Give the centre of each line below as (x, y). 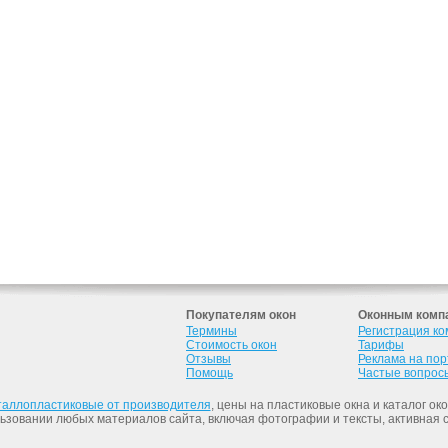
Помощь (209, 373)
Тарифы (381, 345)
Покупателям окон (241, 315)
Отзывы (208, 359)
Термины (211, 331)
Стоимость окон (231, 345)
